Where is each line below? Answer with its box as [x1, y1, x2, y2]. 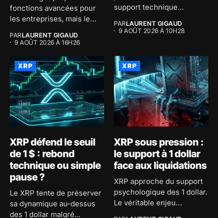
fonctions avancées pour [10, 3, 96, 13]
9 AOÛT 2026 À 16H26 [15, 38, 80, 46]
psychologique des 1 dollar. [114, 187, 207, 197]
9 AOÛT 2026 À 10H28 [119, 26, 185, 35]
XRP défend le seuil [10, 136, 95, 148]
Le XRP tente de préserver [10, 188, 101, 198]
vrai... [10, 24, 28, 34]
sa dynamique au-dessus [10, 199, 95, 209]
